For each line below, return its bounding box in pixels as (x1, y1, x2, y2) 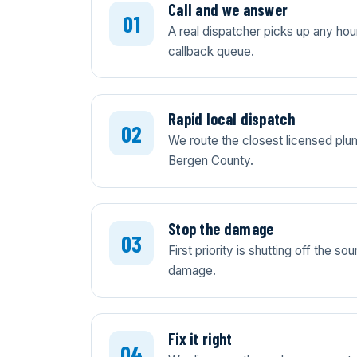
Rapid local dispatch (167, 109, 295, 129)
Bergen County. (167, 153, 253, 169)
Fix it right (167, 329, 233, 348)
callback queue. (167, 43, 254, 59)
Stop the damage (167, 219, 274, 239)
